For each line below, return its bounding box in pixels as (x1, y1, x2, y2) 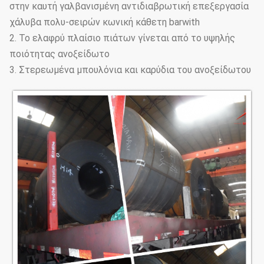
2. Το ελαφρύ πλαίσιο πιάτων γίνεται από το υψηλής (9, 32, 235, 44)
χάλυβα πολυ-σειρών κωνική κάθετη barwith (9, 16, 200, 28)
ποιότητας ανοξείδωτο (9, 48, 110, 60)
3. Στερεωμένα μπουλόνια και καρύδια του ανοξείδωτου (9, 64, 251, 75)
